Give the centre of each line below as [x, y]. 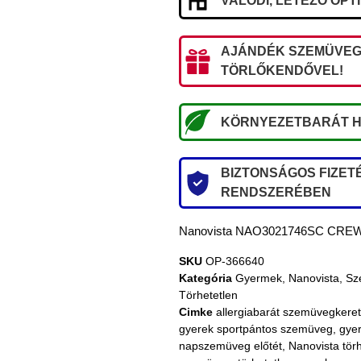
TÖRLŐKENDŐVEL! [282, 71]
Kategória [205, 278]
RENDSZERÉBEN [276, 193]
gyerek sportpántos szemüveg [256, 329]
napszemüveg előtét [230, 346]
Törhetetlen [208, 295]
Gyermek [259, 278]
